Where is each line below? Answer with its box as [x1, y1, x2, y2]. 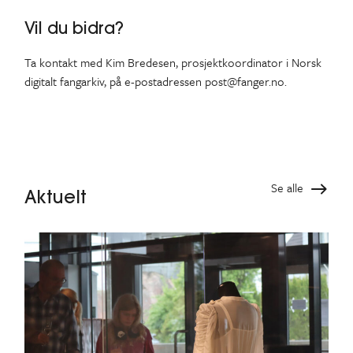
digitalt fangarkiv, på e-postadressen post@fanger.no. [24, 72, 287, 91]
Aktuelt [24, 186, 87, 209]
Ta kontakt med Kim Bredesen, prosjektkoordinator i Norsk [24, 54, 321, 72]
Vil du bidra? [24, 17, 124, 38]
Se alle [271, 178, 304, 196]
